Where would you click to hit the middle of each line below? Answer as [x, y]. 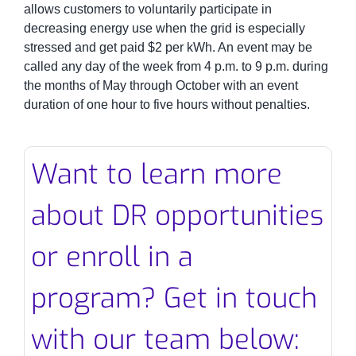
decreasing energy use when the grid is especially [164, 29]
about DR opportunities [178, 216]
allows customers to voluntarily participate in [147, 10]
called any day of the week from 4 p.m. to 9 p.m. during [176, 67]
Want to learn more [157, 174]
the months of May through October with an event [161, 86]
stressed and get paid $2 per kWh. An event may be [168, 48]
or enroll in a [112, 257]
